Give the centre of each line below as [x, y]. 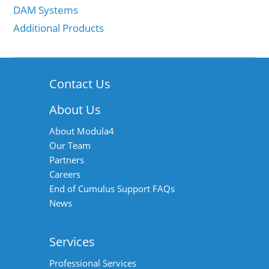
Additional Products [59, 28]
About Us [75, 110]
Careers [65, 174]
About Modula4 [82, 131]
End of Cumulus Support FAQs [112, 189]
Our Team [70, 146]
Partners [67, 160]
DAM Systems [46, 10]
